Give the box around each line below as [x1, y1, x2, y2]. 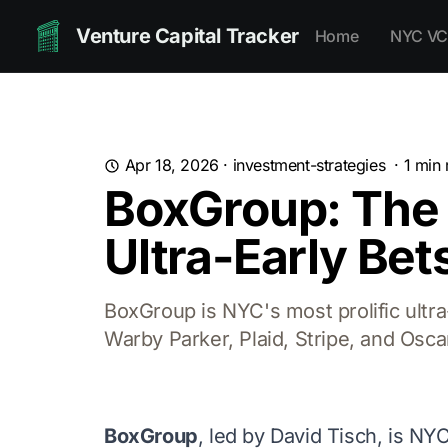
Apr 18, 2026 [124, 155, 219, 175]
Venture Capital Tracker [76, 24, 299, 48]
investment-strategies [232, 155, 386, 175]
